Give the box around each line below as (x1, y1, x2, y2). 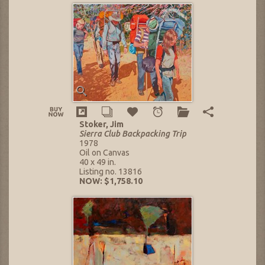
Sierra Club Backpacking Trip (79, 129, 186, 139)
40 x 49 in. (79, 157, 116, 167)
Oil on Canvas (79, 148, 130, 158)
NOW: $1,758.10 (79, 176, 143, 186)
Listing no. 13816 (79, 167, 142, 177)
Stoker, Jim (79, 119, 124, 130)
